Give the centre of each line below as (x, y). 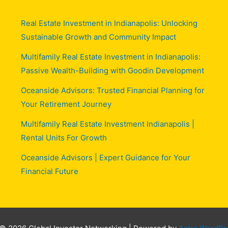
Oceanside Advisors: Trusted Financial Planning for (112, 90)
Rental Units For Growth (64, 137)
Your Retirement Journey (66, 104)
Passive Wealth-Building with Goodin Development (112, 70)
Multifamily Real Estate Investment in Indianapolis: (110, 56)
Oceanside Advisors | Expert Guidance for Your (105, 157)
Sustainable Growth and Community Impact (98, 37)
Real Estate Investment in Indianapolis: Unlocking (109, 23)
